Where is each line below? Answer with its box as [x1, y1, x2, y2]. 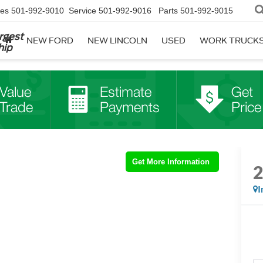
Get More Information [132, 157, 210, 166]
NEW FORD [26, 36, 73, 46]
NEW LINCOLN [87, 36, 147, 46]
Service [69, 6, 96, 16]
